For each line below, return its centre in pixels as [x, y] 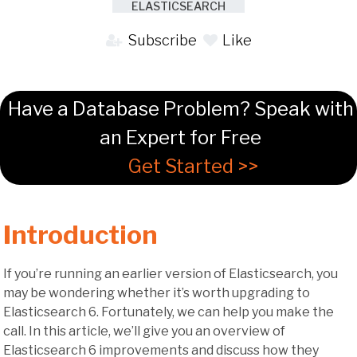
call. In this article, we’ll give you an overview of [144, 331]
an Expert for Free [180, 137]
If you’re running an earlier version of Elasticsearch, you [171, 273]
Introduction [80, 235]
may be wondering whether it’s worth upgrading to [157, 292]
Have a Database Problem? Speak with [180, 108]
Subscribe [160, 40]
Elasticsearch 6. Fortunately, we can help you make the [169, 312]
